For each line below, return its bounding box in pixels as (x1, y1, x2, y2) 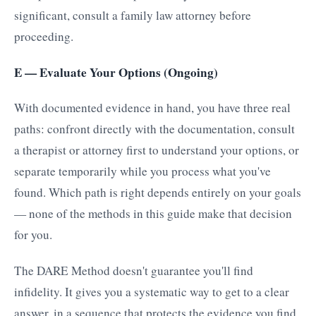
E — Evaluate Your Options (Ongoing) (14, 63, 218, 81)
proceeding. (14, 28, 73, 44)
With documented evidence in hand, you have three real (14, 99, 291, 116)
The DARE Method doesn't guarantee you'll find (14, 262, 253, 279)
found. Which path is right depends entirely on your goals (14, 184, 301, 201)
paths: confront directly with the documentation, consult (14, 121, 295, 138)
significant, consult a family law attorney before (14, 6, 251, 23)
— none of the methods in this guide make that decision (14, 205, 292, 222)
